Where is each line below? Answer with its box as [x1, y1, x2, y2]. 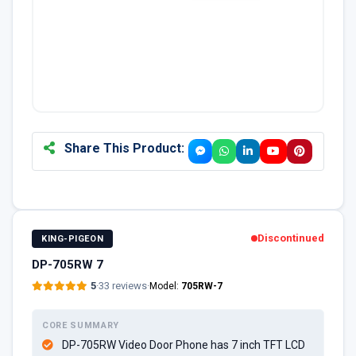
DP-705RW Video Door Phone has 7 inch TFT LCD [62, 338, 305, 351]
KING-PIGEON [41, 233, 104, 244]
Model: [149, 280, 181, 292]
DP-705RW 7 [32, 257, 103, 272]
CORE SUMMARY [42, 319, 119, 331]
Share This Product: [60, 140, 184, 156]
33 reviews [99, 279, 147, 292]
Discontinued [257, 232, 324, 245]
